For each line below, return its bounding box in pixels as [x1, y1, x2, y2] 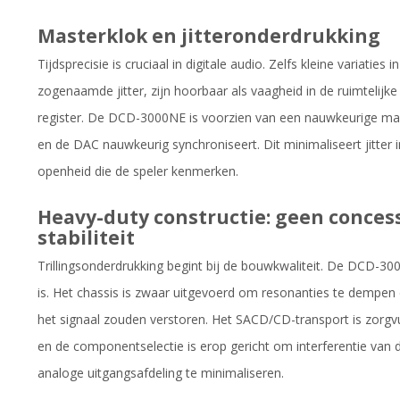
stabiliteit [37, 224, 135, 250]
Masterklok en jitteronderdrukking [37, 22, 380, 48]
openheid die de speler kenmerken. [37, 162, 238, 179]
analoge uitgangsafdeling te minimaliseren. [37, 363, 284, 381]
